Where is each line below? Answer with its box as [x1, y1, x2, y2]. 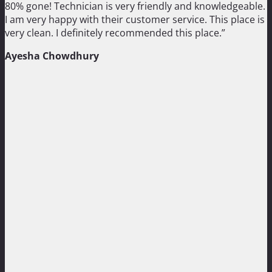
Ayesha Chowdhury [5, 49, 99, 63]
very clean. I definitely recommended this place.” [5, 26, 225, 40]
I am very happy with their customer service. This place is [5, 13, 265, 27]
